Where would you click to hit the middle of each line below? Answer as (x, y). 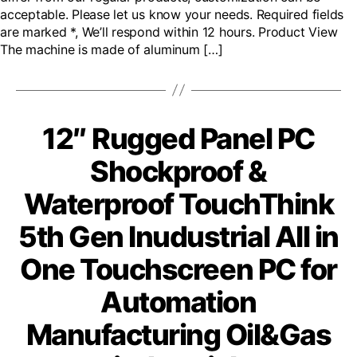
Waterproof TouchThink (178, 204)
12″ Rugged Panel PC (178, 138)
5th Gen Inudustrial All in (178, 236)
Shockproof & (178, 171)
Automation (178, 302)
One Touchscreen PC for (178, 269)
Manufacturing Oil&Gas (178, 334)
